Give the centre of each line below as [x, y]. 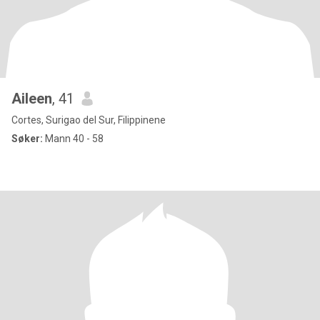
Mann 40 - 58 [73, 139]
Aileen [32, 99]
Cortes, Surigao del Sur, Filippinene [89, 120]
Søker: [27, 139]
